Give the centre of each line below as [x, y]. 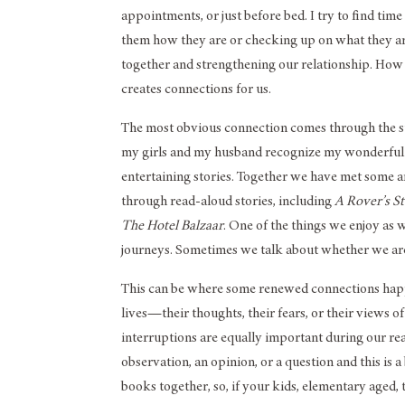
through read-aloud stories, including [228, 201]
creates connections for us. [197, 89]
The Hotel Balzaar [173, 226]
